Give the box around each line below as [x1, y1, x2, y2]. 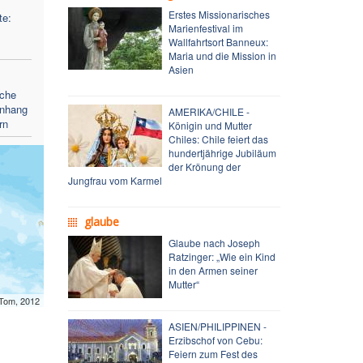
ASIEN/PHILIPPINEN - [168, 318, 267, 333]
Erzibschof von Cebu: [168, 332, 263, 347]
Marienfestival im [168, 20, 243, 35]
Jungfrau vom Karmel [67, 173, 162, 187]
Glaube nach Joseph [168, 235, 260, 250]
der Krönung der [168, 159, 241, 173]
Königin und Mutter [168, 117, 252, 132]
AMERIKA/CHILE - [168, 104, 250, 118]
